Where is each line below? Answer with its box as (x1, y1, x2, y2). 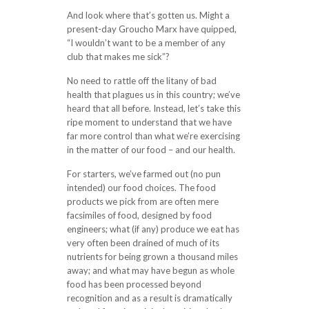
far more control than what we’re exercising (66, 130, 240, 141)
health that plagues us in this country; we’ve (66, 89, 240, 100)
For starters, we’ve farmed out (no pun (66, 168, 221, 179)
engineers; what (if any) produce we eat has (66, 223, 239, 235)
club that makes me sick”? (66, 51, 170, 62)
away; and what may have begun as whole (66, 265, 235, 276)
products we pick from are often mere (66, 196, 219, 207)
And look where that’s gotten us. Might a (66, 10, 230, 21)
